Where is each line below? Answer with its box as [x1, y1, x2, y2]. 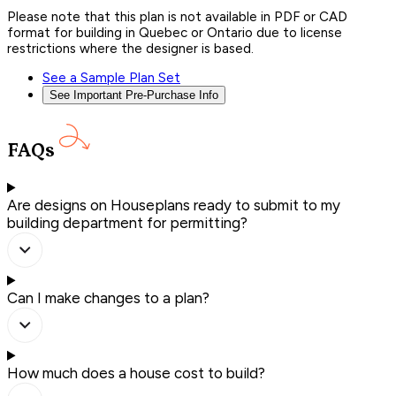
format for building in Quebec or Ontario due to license [7, 24, 342, 41]
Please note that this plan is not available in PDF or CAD [7, 8, 347, 25]
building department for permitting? [7, 213, 247, 232]
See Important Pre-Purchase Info [49, 88, 218, 102]
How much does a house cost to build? [7, 363, 265, 382]
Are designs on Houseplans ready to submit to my [7, 195, 340, 214]
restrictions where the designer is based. [7, 40, 254, 57]
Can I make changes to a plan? [7, 288, 209, 307]
